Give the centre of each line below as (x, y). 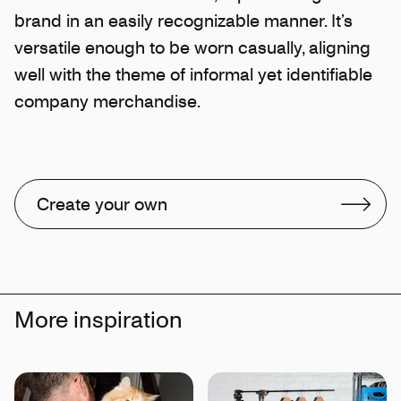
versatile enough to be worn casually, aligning (192, 47)
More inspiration (98, 318)
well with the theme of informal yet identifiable (193, 73)
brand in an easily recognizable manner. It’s (183, 20)
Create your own (102, 203)
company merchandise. (107, 100)
